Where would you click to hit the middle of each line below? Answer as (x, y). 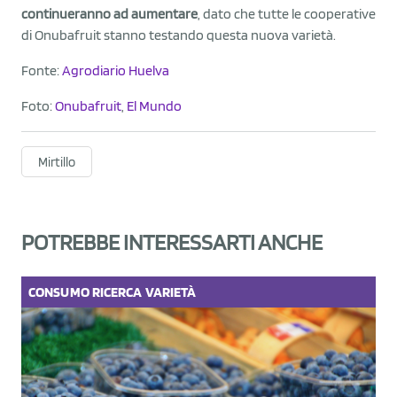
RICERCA (117, 292)
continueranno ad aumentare (109, 13)
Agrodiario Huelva (116, 70)
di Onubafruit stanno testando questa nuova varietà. (179, 35)
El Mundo (154, 105)
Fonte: (42, 70)
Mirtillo (57, 162)
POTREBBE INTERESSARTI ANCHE (172, 241)
